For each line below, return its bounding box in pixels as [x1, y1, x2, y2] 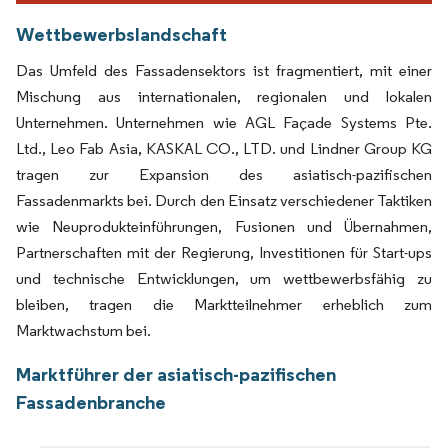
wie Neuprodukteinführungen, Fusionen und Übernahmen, [16, 216, 432, 236]
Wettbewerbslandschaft [16, 21, 227, 46]
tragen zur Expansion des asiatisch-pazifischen [16, 164, 432, 184]
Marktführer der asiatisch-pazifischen [16, 361, 336, 386]
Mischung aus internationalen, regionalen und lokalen [16, 86, 432, 106]
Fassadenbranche [16, 389, 166, 414]
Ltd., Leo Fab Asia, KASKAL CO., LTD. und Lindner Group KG [16, 138, 432, 158]
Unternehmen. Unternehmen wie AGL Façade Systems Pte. [16, 112, 432, 132]
